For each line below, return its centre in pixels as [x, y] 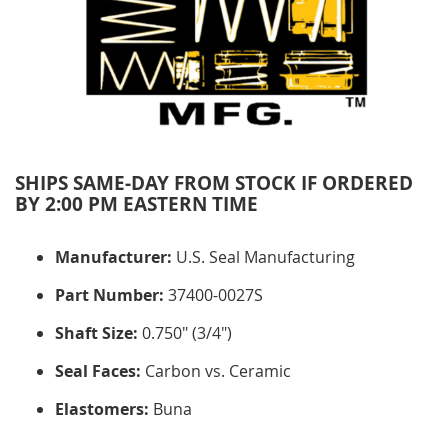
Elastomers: [102, 408]
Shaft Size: [96, 332]
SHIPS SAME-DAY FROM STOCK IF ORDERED [214, 182]
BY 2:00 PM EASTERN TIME [136, 203]
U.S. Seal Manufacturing [263, 256]
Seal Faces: [98, 370]
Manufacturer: [113, 256]
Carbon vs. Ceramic [216, 370]
